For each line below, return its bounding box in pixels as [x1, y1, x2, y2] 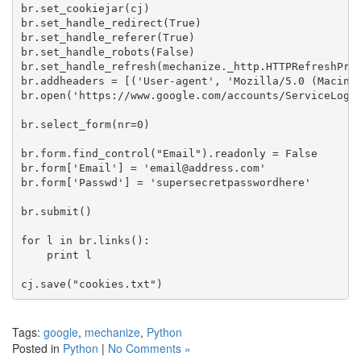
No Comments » [108, 340, 191, 356]
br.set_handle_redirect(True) [20, 16, 201, 29]
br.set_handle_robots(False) [20, 45, 195, 58]
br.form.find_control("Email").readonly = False [20, 147, 317, 160]
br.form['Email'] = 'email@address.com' [20, 161, 266, 174]
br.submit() [20, 205, 92, 218]
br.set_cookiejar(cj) [20, 2, 150, 15]
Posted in [12, 340, 63, 356]
